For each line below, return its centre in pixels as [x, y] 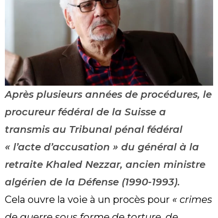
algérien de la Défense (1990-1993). [92, 182]
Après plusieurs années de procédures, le [108, 95]
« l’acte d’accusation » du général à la [102, 147]
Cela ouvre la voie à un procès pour [89, 200]
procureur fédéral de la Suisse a [85, 112]
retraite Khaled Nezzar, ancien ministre [105, 165]
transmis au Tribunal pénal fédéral [94, 130]
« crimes [192, 200]
